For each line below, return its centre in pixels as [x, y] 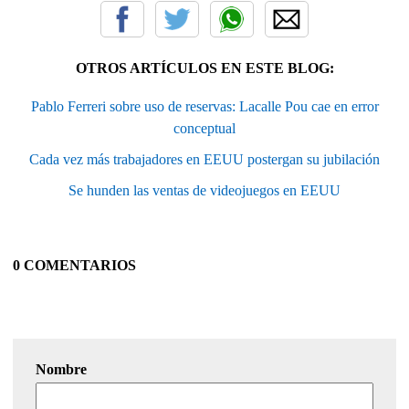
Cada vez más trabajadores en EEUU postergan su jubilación [204, 159]
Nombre [61, 369]
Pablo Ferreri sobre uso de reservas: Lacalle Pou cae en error [204, 106]
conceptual [204, 128]
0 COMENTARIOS [74, 265]
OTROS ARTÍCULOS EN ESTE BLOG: [204, 68]
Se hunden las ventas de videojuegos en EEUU [204, 190]
